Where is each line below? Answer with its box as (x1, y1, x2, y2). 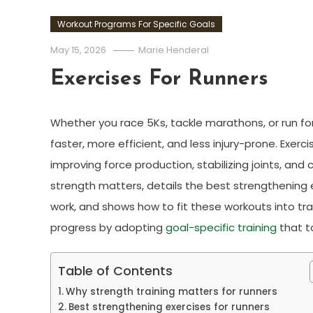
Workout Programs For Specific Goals (57, 18, 215, 30)
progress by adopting (50, 220, 166, 235)
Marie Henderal (138, 43, 209, 57)
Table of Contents (58, 261, 173, 279)
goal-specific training (166, 220, 277, 235)
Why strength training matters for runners (65, 285, 277, 298)
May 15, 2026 (50, 43, 106, 57)
